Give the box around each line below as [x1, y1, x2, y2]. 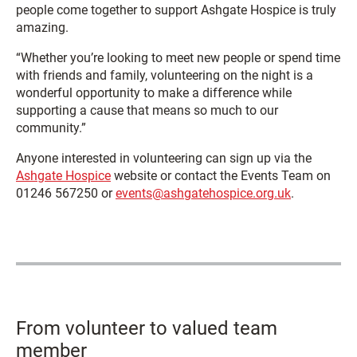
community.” [16, 120, 86, 136]
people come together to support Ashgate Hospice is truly [16, 2, 336, 18]
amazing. [16, 20, 69, 36]
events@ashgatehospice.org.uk [116, 186, 291, 202]
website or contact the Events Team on [111, 168, 331, 184]
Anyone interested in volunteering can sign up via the [16, 151, 312, 167]
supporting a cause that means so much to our [16, 103, 278, 119]
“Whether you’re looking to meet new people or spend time [16, 50, 340, 66]
